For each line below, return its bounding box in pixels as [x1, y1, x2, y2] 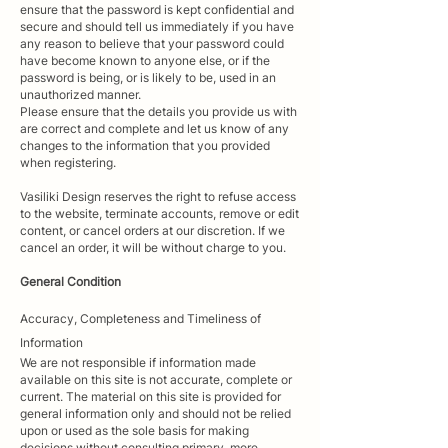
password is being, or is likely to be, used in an [20, 69, 276, 85]
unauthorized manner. [20, 86, 141, 102]
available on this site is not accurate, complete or [20, 371, 292, 387]
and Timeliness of [160, 310, 261, 326]
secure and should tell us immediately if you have [20, 18, 294, 34]
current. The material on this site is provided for [20, 388, 281, 404]
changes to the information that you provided [20, 137, 270, 153]
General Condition [20, 273, 121, 289]
